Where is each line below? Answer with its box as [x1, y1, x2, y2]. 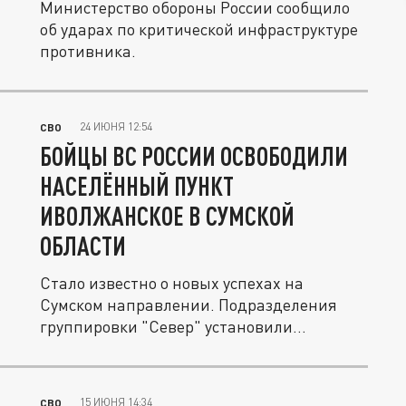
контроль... [40, 338, 122, 358]
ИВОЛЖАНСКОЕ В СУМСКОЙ [40, 200, 295, 231]
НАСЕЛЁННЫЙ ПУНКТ [40, 170, 234, 201]
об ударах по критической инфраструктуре [40, 19, 358, 39]
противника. [40, 41, 136, 61]
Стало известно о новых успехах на [40, 273, 304, 293]
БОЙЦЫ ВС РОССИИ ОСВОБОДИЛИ [40, 140, 348, 171]
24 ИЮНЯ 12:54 [80, 120, 152, 133]
